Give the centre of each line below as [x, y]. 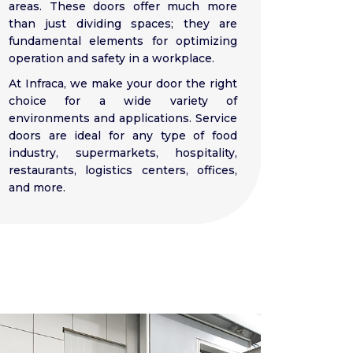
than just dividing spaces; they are [123, 24]
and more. [37, 188]
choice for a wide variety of [123, 101]
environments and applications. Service [123, 119]
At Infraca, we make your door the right [123, 84]
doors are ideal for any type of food [123, 136]
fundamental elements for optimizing [123, 41]
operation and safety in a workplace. [111, 59]
